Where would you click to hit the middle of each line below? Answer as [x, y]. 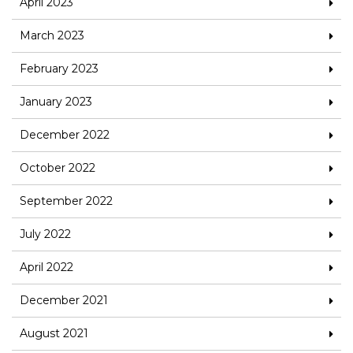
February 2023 [59, 68]
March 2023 [52, 35]
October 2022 [58, 167]
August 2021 [54, 333]
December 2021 [64, 300]
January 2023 [56, 101]
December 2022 [65, 134]
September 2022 [66, 201]
